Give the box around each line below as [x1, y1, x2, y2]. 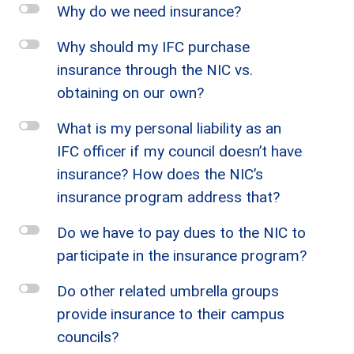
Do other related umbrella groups [57, 282, 279, 300]
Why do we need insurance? [57, 2, 241, 21]
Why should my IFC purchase [57, 38, 250, 56]
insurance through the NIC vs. [57, 61, 253, 79]
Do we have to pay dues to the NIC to [57, 224, 306, 242]
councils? [57, 328, 119, 346]
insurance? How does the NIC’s [57, 165, 263, 183]
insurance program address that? [57, 188, 280, 206]
